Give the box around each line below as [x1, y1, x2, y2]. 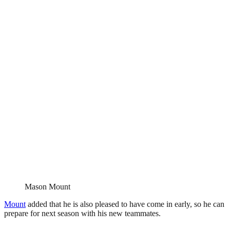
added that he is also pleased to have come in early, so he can [26, 199, 224, 208]
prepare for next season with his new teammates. [4, 208, 161, 218]
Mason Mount [25, 182, 70, 191]
